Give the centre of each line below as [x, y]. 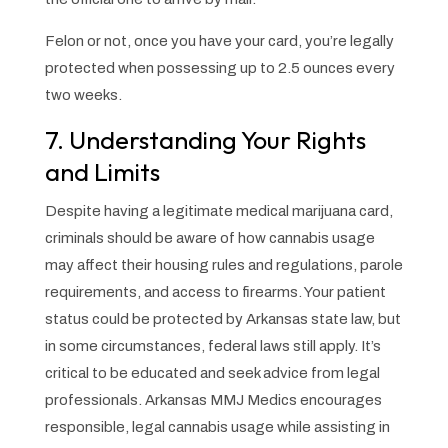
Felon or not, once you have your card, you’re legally [219, 40]
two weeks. [83, 94]
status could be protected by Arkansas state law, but [222, 318]
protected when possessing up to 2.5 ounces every [219, 67]
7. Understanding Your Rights [205, 139]
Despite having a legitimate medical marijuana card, [218, 210]
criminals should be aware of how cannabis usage [209, 237]
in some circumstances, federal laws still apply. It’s [212, 345]
